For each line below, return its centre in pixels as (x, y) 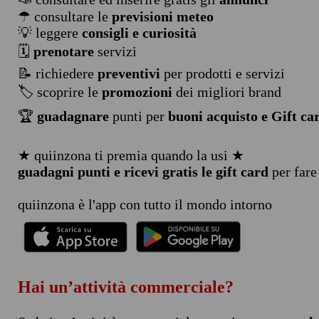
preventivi (129, 73)
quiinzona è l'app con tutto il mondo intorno (145, 204)
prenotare (63, 51)
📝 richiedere (57, 73)
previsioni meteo (162, 16)
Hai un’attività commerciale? (125, 287)
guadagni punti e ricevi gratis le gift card (143, 172)
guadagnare (73, 116)
